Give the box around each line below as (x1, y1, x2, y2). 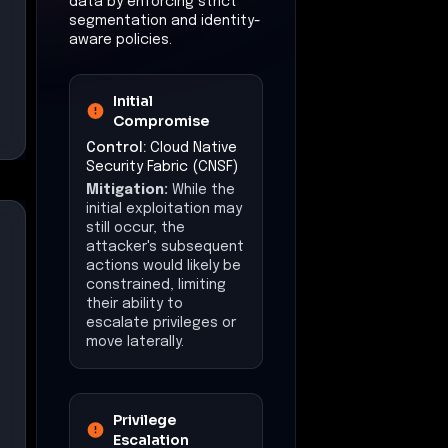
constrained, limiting (86, 277, 226, 292)
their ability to (86, 296, 183, 311)
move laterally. (86, 334, 184, 349)
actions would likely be (86, 258, 241, 273)
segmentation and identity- (69, 13, 261, 28)
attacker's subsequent (86, 239, 244, 254)
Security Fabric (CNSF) (86, 159, 238, 174)
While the (172, 182, 235, 197)
